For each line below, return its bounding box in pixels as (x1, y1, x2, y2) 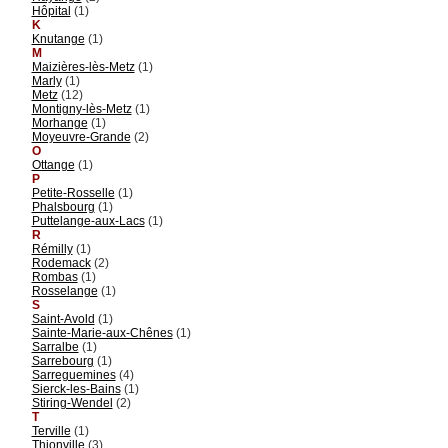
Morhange (31, 115, 88, 130)
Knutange (31, 31, 85, 46)
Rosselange (31, 283, 98, 298)
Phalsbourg (31, 199, 95, 214)
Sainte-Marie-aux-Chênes (31, 325, 173, 340)
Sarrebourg (31, 353, 94, 368)
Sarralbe (31, 339, 79, 354)
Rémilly (31, 241, 73, 256)
